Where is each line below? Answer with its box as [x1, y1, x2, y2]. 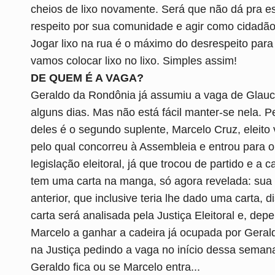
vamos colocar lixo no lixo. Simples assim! [31, 54, 237, 67]
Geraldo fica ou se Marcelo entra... [31, 260, 200, 273]
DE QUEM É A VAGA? [31, 71, 144, 84]
